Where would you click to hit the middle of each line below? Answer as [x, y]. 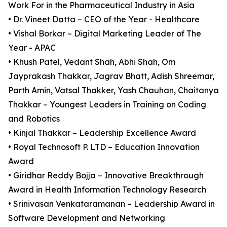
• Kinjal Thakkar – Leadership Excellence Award [102, 133]
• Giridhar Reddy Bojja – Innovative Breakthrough [106, 175]
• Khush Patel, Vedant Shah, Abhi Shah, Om [92, 62]
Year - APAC [32, 48]
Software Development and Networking [87, 218]
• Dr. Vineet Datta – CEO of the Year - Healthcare [104, 19]
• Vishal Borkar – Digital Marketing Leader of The [105, 33]
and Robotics [34, 119]
